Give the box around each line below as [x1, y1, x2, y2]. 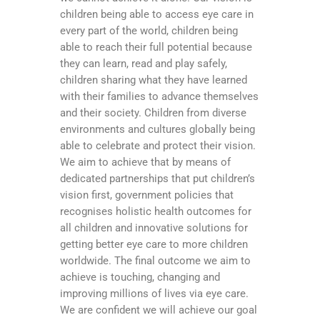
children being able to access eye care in [60, 7, 254, 21]
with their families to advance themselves [60, 89, 259, 103]
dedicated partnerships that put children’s [60, 171, 255, 185]
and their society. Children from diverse [60, 106, 246, 119]
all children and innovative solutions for [60, 221, 248, 234]
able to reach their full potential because [60, 40, 252, 54]
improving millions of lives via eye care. [60, 286, 249, 300]
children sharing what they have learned [60, 73, 247, 86]
